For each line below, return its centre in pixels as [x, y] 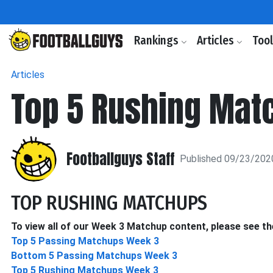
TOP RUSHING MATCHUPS [109, 203]
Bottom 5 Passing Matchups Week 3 [94, 256]
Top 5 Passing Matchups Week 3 [85, 241]
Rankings [158, 41]
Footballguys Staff [121, 159]
